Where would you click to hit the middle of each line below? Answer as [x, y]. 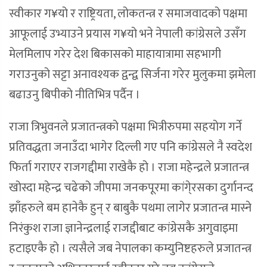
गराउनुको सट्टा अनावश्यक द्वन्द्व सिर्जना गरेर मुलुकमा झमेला [132, 75]
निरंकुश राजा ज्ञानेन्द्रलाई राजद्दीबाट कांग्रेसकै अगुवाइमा [123, 229]
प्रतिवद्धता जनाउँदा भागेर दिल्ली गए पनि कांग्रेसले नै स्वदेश [131, 148]
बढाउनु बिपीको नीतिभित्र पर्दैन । [76, 95]
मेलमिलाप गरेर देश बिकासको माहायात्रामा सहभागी [115, 55]
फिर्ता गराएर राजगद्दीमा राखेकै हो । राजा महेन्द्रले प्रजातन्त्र [129, 168]
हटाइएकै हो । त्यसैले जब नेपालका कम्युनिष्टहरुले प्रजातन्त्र [130, 249]
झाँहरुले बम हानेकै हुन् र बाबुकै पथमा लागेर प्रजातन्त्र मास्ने [130, 208]
